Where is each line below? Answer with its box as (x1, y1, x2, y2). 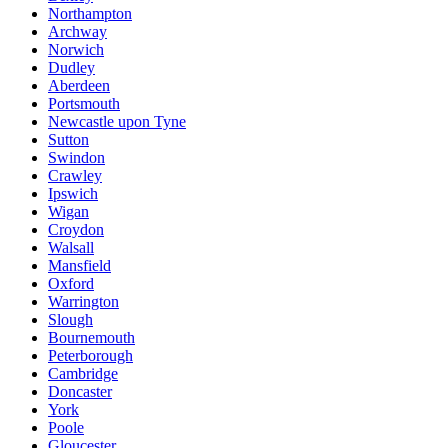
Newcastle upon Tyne (48, 113, 186, 131)
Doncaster (48, 383, 112, 401)
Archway (48, 23, 107, 41)
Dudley (48, 59, 95, 77)
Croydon (48, 221, 104, 239)
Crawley (48, 167, 102, 185)
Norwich (48, 41, 104, 59)
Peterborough (48, 347, 133, 365)
